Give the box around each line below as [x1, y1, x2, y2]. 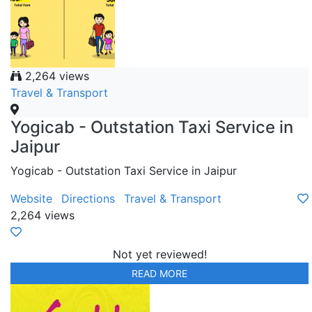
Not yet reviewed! [112, 247, 207, 262]
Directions [61, 192, 115, 206]
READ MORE [132, 267, 187, 280]
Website [10, 192, 52, 206]
